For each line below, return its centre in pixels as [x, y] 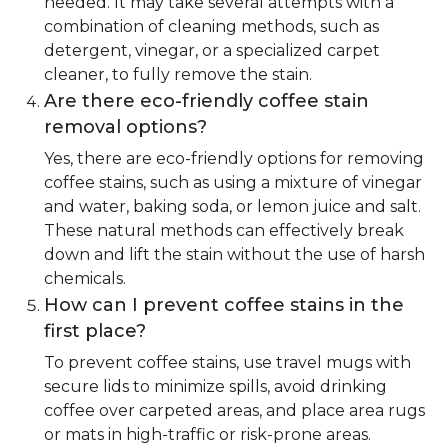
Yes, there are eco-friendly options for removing [234, 159]
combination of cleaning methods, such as [211, 27]
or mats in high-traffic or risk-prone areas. [207, 435]
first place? [95, 331]
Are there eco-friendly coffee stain [206, 101]
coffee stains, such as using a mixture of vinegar [233, 183]
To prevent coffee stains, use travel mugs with [227, 363]
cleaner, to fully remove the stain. [178, 75]
